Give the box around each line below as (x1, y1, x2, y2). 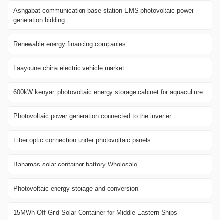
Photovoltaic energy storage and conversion (13, 185, 138, 192)
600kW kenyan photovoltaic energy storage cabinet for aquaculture (13, 88, 203, 96)
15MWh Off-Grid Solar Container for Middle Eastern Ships (13, 209, 177, 217)
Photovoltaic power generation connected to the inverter (13, 112, 171, 120)
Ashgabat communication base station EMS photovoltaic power (13, 7, 193, 15)
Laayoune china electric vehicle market (13, 64, 124, 72)
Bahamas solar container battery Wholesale (13, 161, 137, 168)
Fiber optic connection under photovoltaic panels (13, 137, 151, 144)
